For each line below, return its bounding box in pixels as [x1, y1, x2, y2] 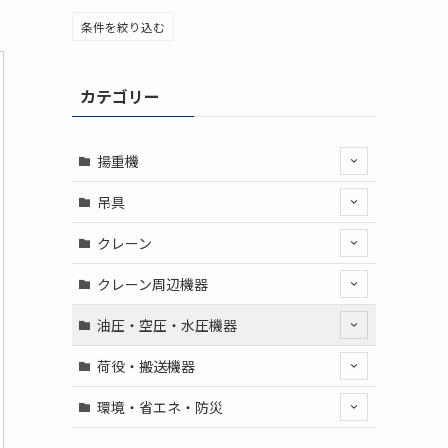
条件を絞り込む [81, 18, 165, 35]
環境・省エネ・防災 [96, 396, 223, 417]
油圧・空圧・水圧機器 [96, 314, 237, 335]
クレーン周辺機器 [96, 273, 208, 294]
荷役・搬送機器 [96, 355, 195, 376]
